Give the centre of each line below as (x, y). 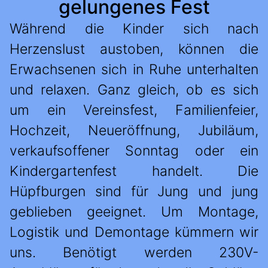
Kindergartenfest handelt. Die (134, 171)
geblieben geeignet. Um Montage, (134, 212)
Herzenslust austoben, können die (134, 49)
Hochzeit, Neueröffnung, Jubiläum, (134, 131)
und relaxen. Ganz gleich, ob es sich (134, 90)
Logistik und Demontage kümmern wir (134, 232)
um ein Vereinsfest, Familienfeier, (134, 110)
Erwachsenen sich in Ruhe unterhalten (134, 70)
